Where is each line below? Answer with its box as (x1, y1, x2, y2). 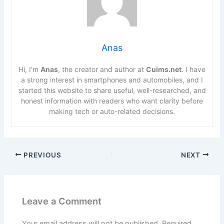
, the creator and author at (58, 64, 146, 73)
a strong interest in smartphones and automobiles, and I (21, 75, 203, 84)
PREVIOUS (21, 150, 61, 159)
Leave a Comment (22, 195, 102, 206)
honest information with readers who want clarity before (21, 96, 203, 105)
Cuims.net (146, 64, 181, 73)
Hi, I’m (18, 64, 40, 73)
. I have (181, 64, 205, 73)
